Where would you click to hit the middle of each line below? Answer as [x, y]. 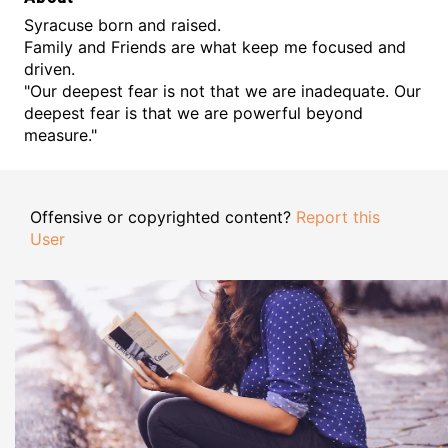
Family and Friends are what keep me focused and [215, 47]
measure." [60, 135]
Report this [338, 217]
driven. [49, 69]
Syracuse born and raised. [122, 25]
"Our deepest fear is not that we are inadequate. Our [222, 91]
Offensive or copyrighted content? [163, 217]
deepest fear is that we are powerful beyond [193, 113]
